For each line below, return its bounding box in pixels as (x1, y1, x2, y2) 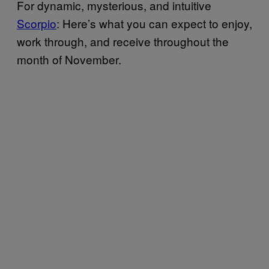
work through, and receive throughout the (17, 32, 229, 49)
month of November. (17, 50, 121, 67)
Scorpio (17, 14, 56, 31)
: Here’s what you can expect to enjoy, (56, 14, 252, 31)
